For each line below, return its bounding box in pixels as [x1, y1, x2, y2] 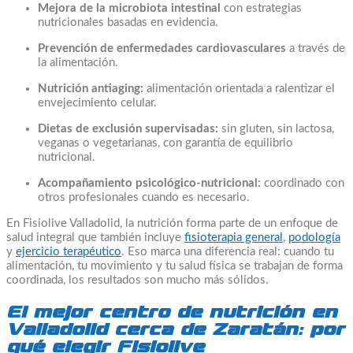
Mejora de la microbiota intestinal [38, 2, 221, 14]
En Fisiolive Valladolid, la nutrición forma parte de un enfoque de [6, 217, 338, 229]
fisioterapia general [184, 231, 283, 243]
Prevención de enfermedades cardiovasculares [38, 42, 286, 54]
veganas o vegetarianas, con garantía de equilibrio [38, 136, 293, 149]
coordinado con [261, 176, 344, 189]
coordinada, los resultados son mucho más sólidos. [6, 273, 269, 286]
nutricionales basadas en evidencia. [38, 16, 218, 28]
